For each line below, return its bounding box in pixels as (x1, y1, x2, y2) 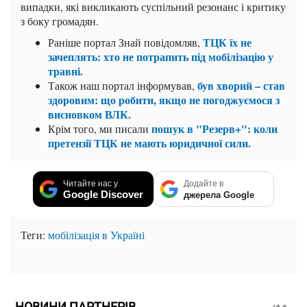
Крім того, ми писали (48, 121, 151, 136)
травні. (48, 63, 83, 79)
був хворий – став (197, 77, 285, 94)
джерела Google (184, 190, 254, 201)
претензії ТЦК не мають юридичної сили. (48, 135, 251, 151)
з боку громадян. (21, 14, 99, 29)
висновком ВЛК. (48, 106, 131, 123)
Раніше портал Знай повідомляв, (48, 35, 203, 50)
